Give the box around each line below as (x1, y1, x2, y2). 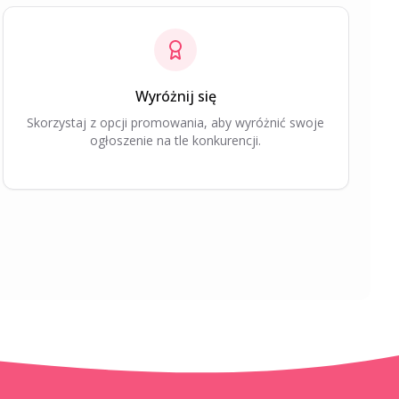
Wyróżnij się (134, 86, 216, 106)
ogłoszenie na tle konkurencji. (90, 132, 262, 149)
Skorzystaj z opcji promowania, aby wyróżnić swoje (27, 114, 325, 131)
